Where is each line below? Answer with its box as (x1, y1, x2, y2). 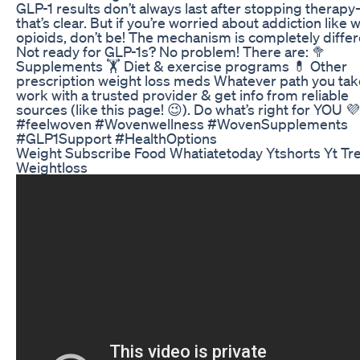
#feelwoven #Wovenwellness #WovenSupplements (16, 114, 348, 133)
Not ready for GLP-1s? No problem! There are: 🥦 (16, 42, 326, 60)
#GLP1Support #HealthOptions (16, 129, 217, 147)
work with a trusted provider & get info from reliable (16, 85, 349, 104)
